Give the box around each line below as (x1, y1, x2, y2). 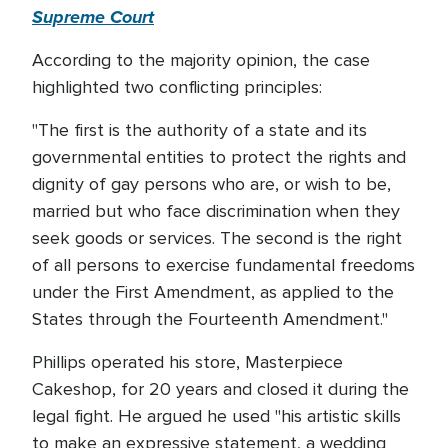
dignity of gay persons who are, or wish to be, (32, 173, 391, 195)
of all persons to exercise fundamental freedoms (32, 254, 415, 276)
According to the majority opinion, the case (32, 49, 370, 71)
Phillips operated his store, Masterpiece (32, 351, 343, 373)
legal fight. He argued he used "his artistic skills (32, 405, 401, 427)
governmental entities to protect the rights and (32, 146, 406, 168)
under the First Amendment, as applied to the (32, 281, 394, 303)
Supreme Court (32, 4, 154, 30)
